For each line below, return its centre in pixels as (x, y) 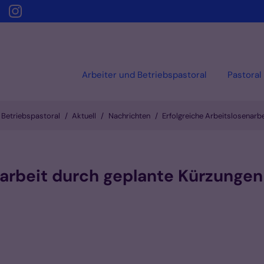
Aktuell (84, 116)
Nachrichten (129, 116)
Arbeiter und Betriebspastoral (144, 75)
